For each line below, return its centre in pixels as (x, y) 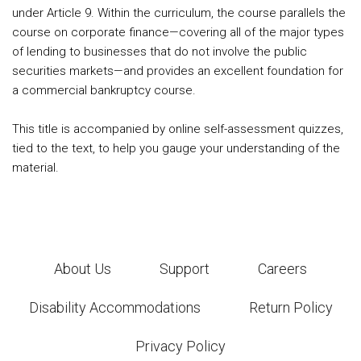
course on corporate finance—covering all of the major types (178, 32)
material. (35, 168)
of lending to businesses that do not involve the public (160, 52)
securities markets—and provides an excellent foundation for (178, 71)
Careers (282, 269)
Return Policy (290, 307)
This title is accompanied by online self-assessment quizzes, (178, 129)
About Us (83, 269)
